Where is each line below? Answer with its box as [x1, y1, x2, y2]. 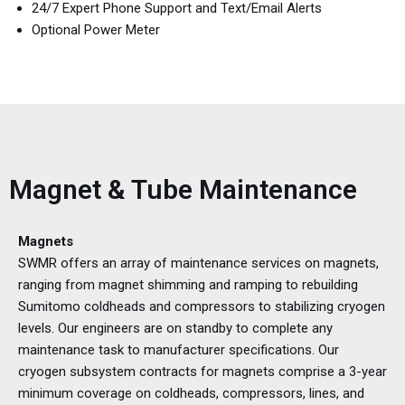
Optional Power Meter [32, 22, 164, 39]
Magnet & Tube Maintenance [9, 174, 357, 206]
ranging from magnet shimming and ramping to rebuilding [18, 277, 358, 294]
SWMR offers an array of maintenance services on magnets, [18, 255, 379, 272]
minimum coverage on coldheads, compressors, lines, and [18, 385, 364, 402]
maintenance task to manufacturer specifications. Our [18, 342, 339, 359]
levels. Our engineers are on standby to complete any [18, 320, 333, 337]
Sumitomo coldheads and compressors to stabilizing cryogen [18, 298, 385, 316]
